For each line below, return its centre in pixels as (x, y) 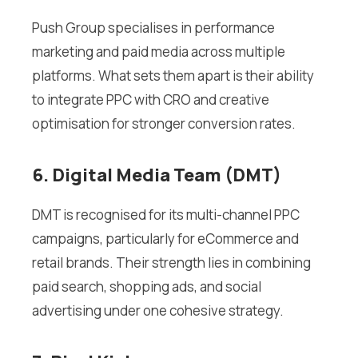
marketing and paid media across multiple (159, 52)
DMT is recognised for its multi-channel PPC (166, 215)
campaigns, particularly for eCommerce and (165, 239)
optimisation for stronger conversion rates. (164, 124)
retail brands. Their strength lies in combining (171, 263)
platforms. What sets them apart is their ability (173, 76)
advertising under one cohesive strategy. (158, 311)
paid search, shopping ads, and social (147, 287)
